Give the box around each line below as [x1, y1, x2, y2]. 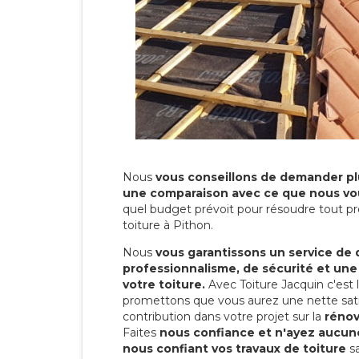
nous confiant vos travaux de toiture [123, 341, 346, 356]
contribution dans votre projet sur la [123, 309, 325, 324]
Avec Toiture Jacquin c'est [208, 276, 353, 292]
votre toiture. [123, 276, 205, 292]
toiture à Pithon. [123, 217, 213, 232]
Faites [123, 325, 159, 340]
